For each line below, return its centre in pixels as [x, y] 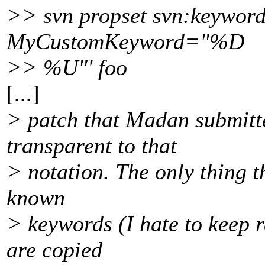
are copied [54, 250]
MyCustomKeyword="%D [125, 42]
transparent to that [92, 146]
